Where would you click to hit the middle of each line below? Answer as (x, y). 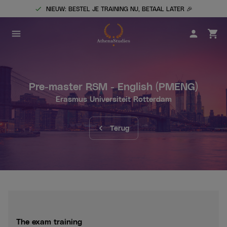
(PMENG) (175, 86)
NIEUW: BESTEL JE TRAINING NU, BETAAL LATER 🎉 (119, 9)
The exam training (49, 221)
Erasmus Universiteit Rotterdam (113, 99)
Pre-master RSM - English (91, 86)
